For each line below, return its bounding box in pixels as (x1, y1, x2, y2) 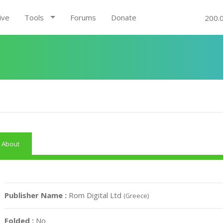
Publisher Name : (4, 190, 69, 200)
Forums (70, 12, 96, 22)
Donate (111, 12, 136, 22)
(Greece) (123, 191, 149, 200)
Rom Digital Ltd (69, 190, 124, 200)
